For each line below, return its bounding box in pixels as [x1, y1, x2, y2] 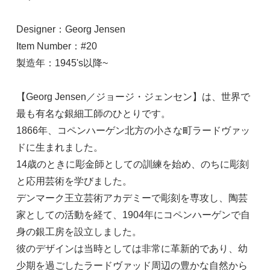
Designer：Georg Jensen [16, 24, 125, 35]
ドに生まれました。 [16, 142, 103, 153]
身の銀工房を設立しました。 [16, 227, 142, 237]
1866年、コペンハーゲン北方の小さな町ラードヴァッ [16, 125, 250, 136]
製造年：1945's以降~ [16, 58, 108, 69]
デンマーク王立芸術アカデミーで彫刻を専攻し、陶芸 [16, 193, 248, 204]
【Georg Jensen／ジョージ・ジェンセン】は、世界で [16, 92, 250, 102]
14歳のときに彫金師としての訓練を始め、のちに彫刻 [16, 159, 249, 170]
